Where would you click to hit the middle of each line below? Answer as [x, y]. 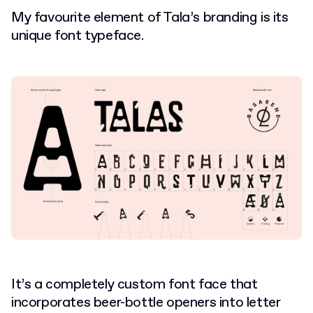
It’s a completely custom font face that [134, 284]
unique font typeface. [79, 36]
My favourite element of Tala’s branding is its [150, 17]
